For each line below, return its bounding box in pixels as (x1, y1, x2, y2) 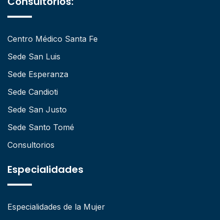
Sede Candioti (7, 86, 58, 97)
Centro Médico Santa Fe (7, 33, 98, 44)
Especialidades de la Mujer (7, 201, 105, 212)
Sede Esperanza (7, 69, 68, 79)
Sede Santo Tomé (7, 122, 74, 132)
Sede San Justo (7, 104, 67, 114)
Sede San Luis (7, 51, 60, 61)
